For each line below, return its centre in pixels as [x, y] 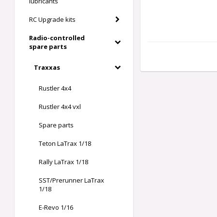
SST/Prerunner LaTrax [71, 180]
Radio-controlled [57, 38]
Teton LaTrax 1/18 [65, 144]
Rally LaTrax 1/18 [63, 162]
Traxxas [47, 68]
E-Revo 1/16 [56, 208]
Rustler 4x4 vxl [60, 107]
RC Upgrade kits [52, 20]
